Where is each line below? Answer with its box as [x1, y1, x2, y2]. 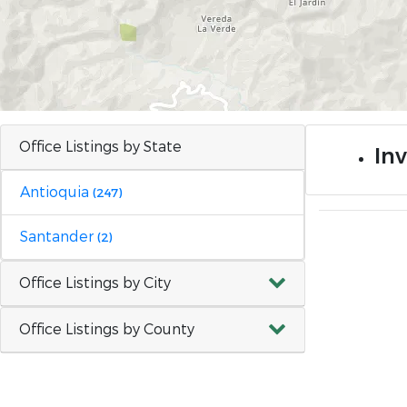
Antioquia [20, 183, 93, 202]
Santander [20, 227, 97, 246]
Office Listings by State [19, 137, 182, 156]
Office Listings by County [19, 320, 194, 339]
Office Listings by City [19, 273, 171, 293]
